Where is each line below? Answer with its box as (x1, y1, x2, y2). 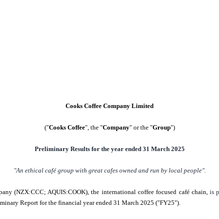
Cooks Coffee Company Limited (66, 102, 153, 110)
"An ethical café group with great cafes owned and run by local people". (13, 167, 206, 175)
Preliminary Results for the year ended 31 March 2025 (34, 145, 185, 153)
